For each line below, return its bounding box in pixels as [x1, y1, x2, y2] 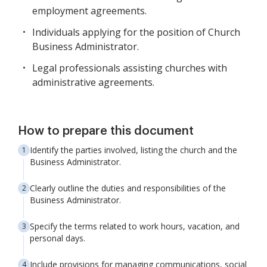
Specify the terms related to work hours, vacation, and [30, 221, 240, 232]
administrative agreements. [32, 76, 154, 89]
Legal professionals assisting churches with [32, 61, 227, 74]
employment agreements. [32, 4, 147, 17]
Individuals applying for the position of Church [32, 26, 240, 39]
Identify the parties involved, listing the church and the [30, 144, 237, 156]
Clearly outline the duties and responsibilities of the [30, 182, 226, 194]
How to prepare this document [18, 125, 194, 137]
